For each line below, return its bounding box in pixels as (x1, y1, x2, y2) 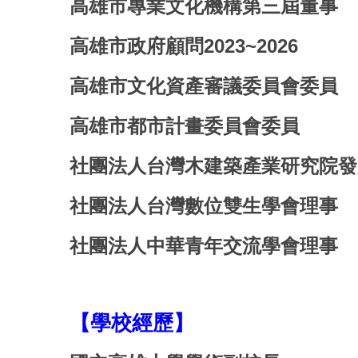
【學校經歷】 (70, 311, 194, 335)
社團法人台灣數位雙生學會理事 (70, 194, 338, 217)
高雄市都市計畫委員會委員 (70, 114, 300, 137)
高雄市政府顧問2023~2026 (70, 34, 298, 57)
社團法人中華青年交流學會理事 (70, 234, 338, 257)
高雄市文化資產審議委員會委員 (70, 74, 338, 97)
